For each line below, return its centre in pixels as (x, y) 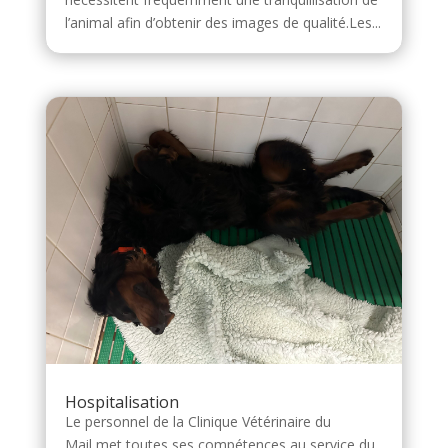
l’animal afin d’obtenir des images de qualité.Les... (222, 23)
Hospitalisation (121, 402)
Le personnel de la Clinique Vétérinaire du (197, 422)
